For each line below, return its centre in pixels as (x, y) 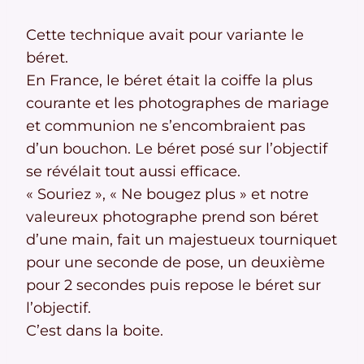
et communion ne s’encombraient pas (166, 126)
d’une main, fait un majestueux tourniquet (182, 240)
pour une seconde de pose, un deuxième (175, 263)
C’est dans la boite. (95, 331)
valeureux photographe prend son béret (172, 217)
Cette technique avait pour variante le (165, 35)
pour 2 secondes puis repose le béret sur (173, 286)
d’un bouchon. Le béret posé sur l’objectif (177, 149)
